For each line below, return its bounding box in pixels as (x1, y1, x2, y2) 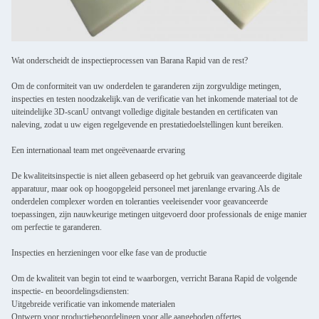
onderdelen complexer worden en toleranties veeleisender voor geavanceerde (11, 196, 268, 206)
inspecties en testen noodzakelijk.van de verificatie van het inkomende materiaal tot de (11, 93, 298, 104)
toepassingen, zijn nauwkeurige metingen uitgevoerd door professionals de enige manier (11, 209, 307, 219)
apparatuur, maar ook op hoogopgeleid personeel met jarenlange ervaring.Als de (11, 183, 280, 194)
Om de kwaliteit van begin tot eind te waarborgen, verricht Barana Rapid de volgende (11, 273, 297, 283)
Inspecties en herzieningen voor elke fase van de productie (11, 247, 206, 258)
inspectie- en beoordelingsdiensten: (11, 286, 129, 296)
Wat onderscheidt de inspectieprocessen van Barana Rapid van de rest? (11, 55, 248, 66)
